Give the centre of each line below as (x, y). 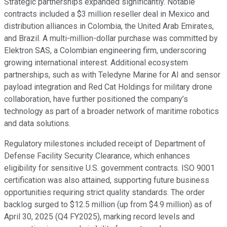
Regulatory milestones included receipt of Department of (105, 144)
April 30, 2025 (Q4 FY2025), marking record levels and (99, 217)
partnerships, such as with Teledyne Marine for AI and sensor (112, 75)
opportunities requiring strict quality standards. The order (104, 193)
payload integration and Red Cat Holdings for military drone (108, 87)
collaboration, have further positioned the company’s (96, 99)
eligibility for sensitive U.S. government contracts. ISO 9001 (109, 168)
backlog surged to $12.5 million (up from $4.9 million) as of (108, 205)
